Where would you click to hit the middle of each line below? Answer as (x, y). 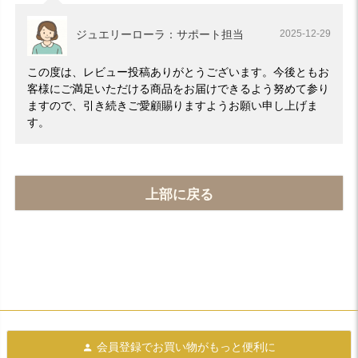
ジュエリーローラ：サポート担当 (160, 34)
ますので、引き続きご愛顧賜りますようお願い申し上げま (173, 105)
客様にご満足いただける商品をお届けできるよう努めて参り (178, 88)
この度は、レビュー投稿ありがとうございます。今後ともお (178, 72)
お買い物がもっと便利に (214, 346)
